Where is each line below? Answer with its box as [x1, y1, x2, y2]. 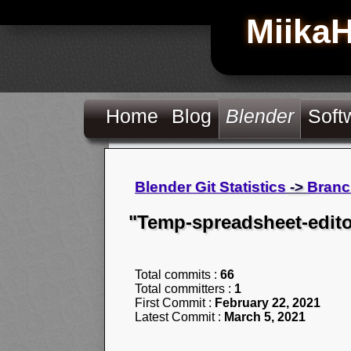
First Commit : [135, 295, 215, 309]
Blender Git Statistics [135, 179, 286, 195]
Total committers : [135, 281, 234, 295]
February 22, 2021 [215, 295, 320, 309]
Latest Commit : [135, 309, 224, 324]
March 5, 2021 [224, 309, 306, 324]
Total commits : [135, 267, 220, 281]
